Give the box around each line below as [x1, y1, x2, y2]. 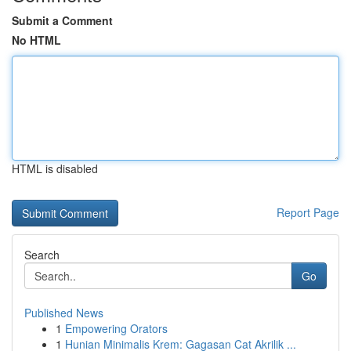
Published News [24, 305, 103, 320]
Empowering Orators [65, 320, 168, 336]
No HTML [12, 32, 61, 48]
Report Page [277, 204, 339, 220]
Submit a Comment [12, 13, 113, 28]
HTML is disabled [12, 161, 98, 176]
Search [24, 247, 60, 262]
